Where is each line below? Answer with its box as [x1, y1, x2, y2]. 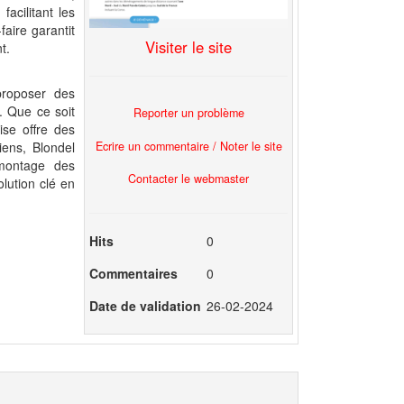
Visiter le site [145, 36, 232, 59]
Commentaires [89, 263, 178, 282]
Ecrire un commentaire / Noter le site [95, 137, 282, 154]
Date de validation [89, 297, 201, 316]
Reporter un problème [133, 104, 244, 121]
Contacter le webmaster [128, 170, 249, 188]
